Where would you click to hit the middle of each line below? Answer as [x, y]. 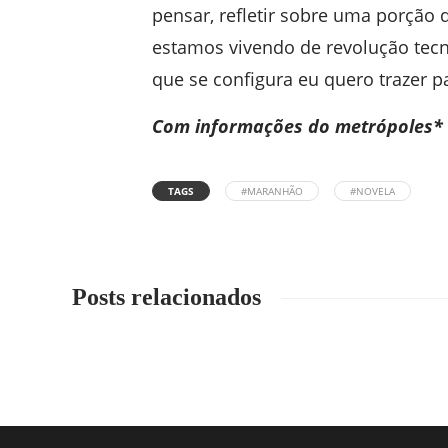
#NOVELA [372, 191]
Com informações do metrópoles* [297, 126]
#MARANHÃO [272, 191]
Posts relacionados [166, 297]
